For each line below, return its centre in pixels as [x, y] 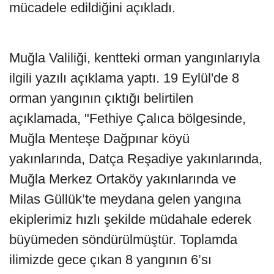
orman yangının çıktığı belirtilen [101, 98]
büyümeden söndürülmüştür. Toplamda [123, 239]
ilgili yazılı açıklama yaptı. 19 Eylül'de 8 [124, 78]
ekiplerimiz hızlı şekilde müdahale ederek [130, 219]
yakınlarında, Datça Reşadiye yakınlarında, [136, 158]
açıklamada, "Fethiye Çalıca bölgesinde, [128, 118]
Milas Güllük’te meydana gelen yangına [125, 199]
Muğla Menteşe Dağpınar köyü [99, 138]
